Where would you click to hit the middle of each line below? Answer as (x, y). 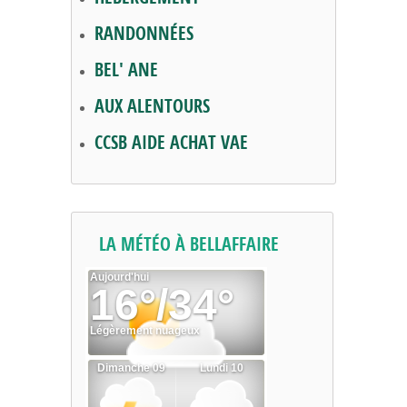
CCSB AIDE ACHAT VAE (171, 143)
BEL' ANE (126, 70)
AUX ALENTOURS (152, 106)
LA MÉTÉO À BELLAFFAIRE (189, 244)
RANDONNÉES (144, 34)
